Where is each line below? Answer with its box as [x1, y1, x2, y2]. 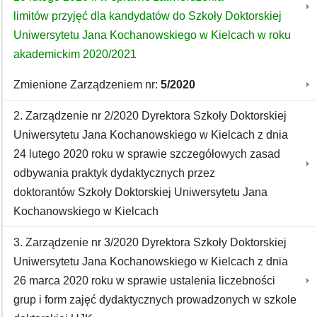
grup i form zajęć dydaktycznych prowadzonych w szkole [13, 294, 296, 306]
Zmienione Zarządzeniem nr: [13, 79, 161, 91]
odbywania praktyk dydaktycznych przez [13, 167, 215, 179]
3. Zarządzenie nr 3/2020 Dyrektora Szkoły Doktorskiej [13, 236, 287, 248]
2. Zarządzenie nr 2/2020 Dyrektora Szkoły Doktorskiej [13, 110, 287, 122]
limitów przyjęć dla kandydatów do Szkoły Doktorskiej [13, 10, 282, 22]
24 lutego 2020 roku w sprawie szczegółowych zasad [13, 148, 280, 160]
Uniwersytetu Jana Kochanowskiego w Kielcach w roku [13, 29, 291, 41]
